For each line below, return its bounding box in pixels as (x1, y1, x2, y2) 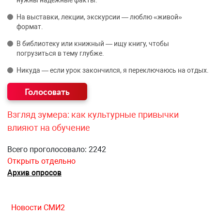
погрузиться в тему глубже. (16, 49, 104, 58)
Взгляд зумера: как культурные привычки (7, 109, 179, 120)
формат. (16, 23, 43, 31)
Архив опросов (7, 168, 62, 178)
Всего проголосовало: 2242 (7, 145, 106, 155)
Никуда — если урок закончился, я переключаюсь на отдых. (16, 66, 209, 75)
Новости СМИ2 (11, 203, 65, 213)
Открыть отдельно (7, 156, 76, 166)
